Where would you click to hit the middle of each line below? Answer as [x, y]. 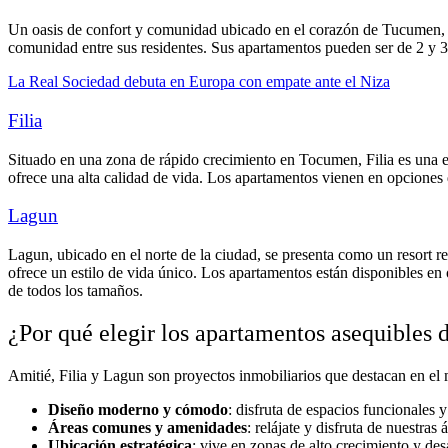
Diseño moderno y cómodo [138, 409]
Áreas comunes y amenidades [147, 427]
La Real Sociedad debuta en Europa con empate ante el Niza [199, 82]
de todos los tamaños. [75, 291]
